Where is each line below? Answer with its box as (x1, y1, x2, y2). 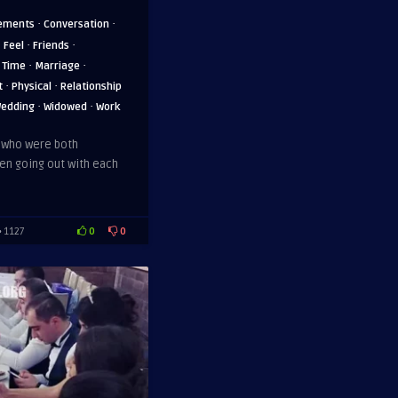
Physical (12, 79, 52, 93)
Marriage (35, 59, 80, 73)
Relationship (60, 79, 122, 93)
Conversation (44, 17, 109, 31)
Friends (33, 38, 69, 52)
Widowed (44, 99, 87, 114)
